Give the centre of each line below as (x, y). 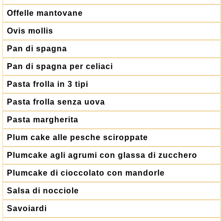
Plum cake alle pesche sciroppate (77, 137)
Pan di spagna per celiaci (60, 66)
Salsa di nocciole (43, 191)
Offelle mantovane (45, 13)
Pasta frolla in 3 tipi (48, 84)
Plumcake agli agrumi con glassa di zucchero (102, 155)
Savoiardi (27, 208)
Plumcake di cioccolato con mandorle (86, 173)
